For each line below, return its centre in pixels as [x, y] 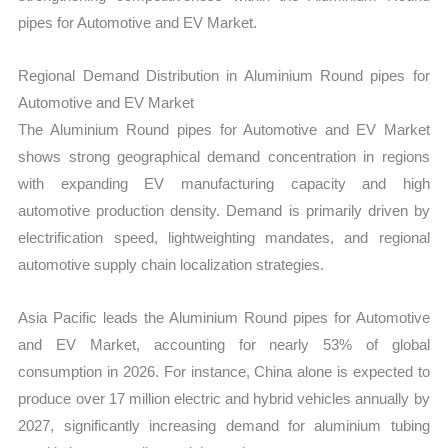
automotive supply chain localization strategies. [171, 264]
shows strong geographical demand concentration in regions [224, 156]
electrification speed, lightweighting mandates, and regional [224, 237]
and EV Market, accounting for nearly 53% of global [224, 345]
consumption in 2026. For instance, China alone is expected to [224, 372]
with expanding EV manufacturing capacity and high [224, 183]
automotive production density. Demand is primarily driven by [224, 210]
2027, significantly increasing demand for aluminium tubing [224, 426]
